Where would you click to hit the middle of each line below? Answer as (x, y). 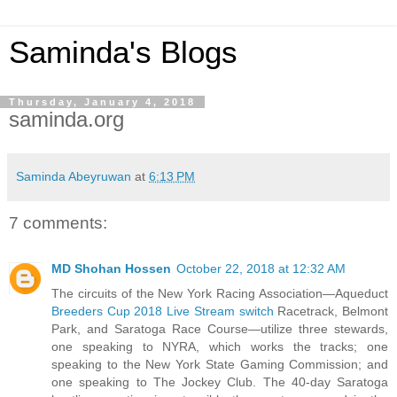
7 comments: (58, 222)
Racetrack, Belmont (331, 311)
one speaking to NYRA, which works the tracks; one (220, 347)
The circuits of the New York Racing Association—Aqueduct (220, 294)
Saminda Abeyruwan (74, 176)
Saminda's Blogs (123, 52)
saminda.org (66, 119)
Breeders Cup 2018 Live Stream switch (163, 311)
